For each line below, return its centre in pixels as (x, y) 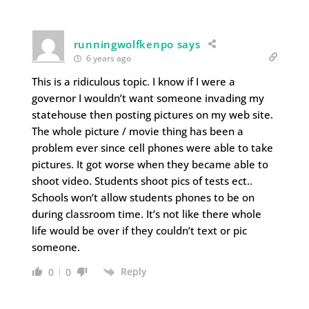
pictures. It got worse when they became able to (150, 164)
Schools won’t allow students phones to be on (143, 197)
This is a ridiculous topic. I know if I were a (133, 81)
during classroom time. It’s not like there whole (146, 213)
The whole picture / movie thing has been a (137, 131)
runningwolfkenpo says (137, 44)
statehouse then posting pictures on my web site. (152, 114)
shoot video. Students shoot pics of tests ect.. (142, 180)
